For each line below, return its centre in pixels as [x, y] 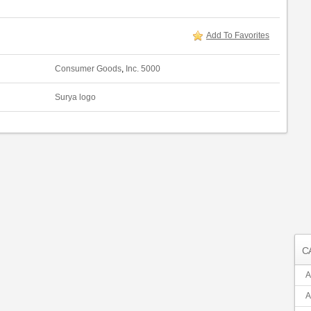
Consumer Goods [88, 69]
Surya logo [75, 97]
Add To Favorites [238, 35]
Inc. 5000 [143, 69]
